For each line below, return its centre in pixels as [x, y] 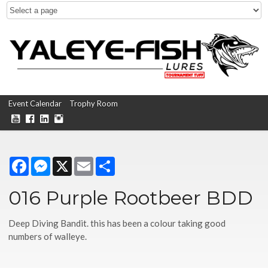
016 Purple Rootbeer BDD [131, 197]
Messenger [73, 161]
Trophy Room [94, 103]
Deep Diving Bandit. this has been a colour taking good [117, 223]
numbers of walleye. [48, 236]
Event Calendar [35, 103]
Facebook [48, 161]
